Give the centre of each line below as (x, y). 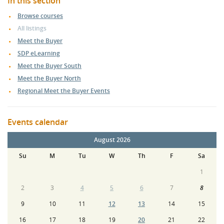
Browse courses (40, 16)
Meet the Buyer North (49, 78)
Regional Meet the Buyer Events (64, 91)
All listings (32, 28)
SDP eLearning (39, 53)
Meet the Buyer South (49, 66)
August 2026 (112, 140)
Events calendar (38, 122)
